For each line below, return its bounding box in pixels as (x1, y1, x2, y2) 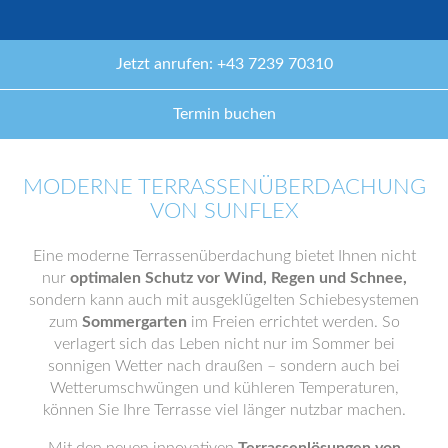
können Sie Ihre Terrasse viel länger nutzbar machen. (42, 402, 406, 418)
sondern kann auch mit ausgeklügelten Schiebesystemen (29, 292, 419, 308)
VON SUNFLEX (149, 200, 299, 222)
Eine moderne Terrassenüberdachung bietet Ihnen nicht (32, 248, 416, 264)
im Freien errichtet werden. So (186, 314, 400, 330)
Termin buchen (172, 106, 276, 122)
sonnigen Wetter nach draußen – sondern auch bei (48, 358, 400, 374)
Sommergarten (81, 314, 187, 330)
